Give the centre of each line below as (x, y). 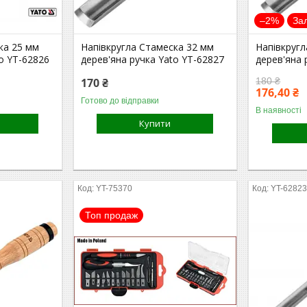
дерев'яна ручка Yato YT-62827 (153, 59)
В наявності (279, 110)
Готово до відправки (120, 100)
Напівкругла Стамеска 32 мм (148, 47)
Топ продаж (112, 215)
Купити (155, 123)
